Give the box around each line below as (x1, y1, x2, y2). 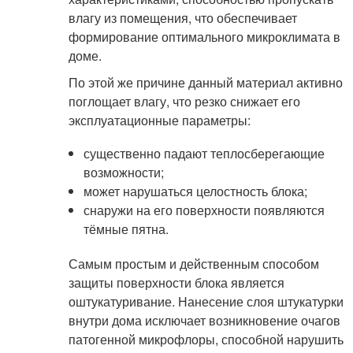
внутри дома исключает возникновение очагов (68, 311, 340, 329)
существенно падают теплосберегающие (83, 144, 325, 162)
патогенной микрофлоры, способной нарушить (68, 330, 344, 348)
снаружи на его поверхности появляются (83, 201, 325, 219)
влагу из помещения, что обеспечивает (68, 9, 297, 27)
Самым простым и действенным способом (68, 255, 319, 273)
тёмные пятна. (83, 220, 169, 238)
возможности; (83, 163, 164, 181)
